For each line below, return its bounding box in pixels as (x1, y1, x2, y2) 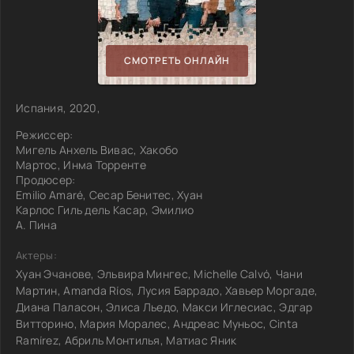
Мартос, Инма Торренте (16, 156, 146, 172)
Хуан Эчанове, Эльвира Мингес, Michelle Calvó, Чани (16, 265, 303, 281)
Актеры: (16, 247, 57, 262)
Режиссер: (16, 126, 73, 142)
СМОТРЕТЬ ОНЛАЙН (124, 54, 230, 68)
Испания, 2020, (16, 100, 100, 115)
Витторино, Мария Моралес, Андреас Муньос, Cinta (16, 315, 299, 331)
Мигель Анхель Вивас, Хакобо (16, 141, 179, 157)
